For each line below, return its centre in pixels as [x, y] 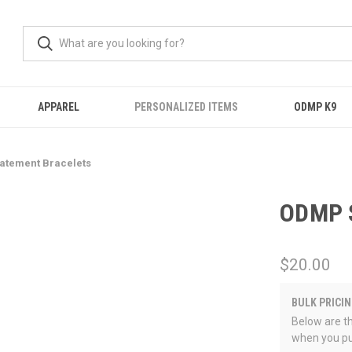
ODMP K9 [315, 107]
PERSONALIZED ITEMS [187, 107]
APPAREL [59, 107]
